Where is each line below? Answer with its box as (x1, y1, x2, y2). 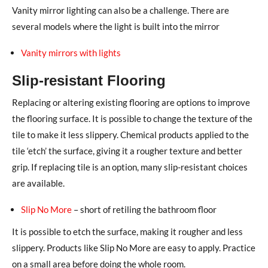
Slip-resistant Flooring (12, 72, 166, 89)
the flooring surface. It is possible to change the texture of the (12, 112, 252, 124)
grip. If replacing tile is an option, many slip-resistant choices (12, 161, 248, 172)
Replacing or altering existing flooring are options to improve (12, 96, 250, 108)
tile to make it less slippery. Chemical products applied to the (12, 129, 249, 140)
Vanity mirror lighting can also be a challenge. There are (12, 4, 229, 16)
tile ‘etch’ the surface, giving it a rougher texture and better (12, 145, 242, 156)
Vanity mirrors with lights (21, 47, 121, 58)
